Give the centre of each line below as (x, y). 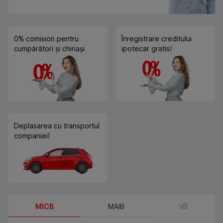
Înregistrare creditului (157, 39)
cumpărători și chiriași (49, 49)
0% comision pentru (46, 39)
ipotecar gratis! (147, 49)
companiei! (32, 136)
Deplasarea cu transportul (57, 126)
